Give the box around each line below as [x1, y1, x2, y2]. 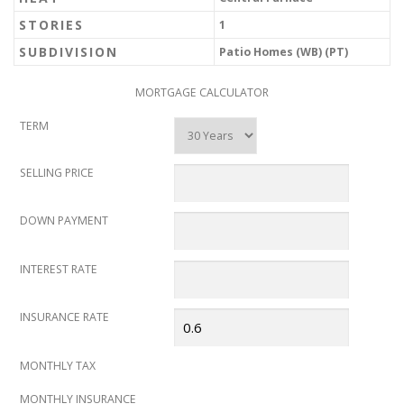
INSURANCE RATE [20, 309, 109, 325]
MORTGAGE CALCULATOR [135, 85, 269, 100]
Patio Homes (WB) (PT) [219, 44, 348, 60]
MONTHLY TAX [20, 357, 96, 373]
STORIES [19, 16, 84, 33]
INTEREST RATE [20, 261, 97, 277]
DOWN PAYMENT [20, 213, 108, 228]
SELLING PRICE [20, 164, 94, 180]
